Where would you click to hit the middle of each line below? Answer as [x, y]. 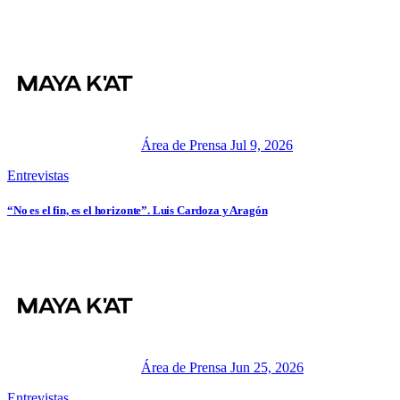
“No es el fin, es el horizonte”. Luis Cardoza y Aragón [137, 211]
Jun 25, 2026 [267, 367]
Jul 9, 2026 [262, 146]
